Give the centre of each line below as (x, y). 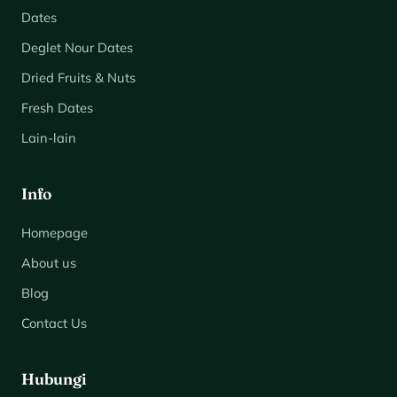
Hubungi (54, 378)
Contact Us (54, 323)
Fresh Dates (57, 108)
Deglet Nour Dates (77, 48)
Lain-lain (49, 138)
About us (49, 262)
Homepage (54, 232)
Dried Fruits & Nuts (78, 78)
